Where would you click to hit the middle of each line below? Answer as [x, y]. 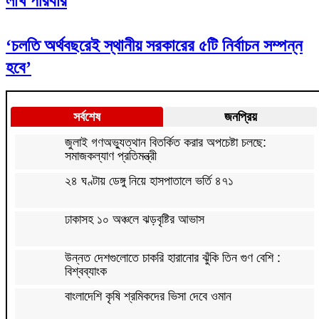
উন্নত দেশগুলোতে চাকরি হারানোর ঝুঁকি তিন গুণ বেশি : [173, 257]
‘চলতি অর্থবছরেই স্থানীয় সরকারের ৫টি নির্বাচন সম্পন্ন [154, 45]
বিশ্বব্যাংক [86, 271]
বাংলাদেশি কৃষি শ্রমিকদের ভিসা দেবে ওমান [148, 296]
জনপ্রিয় [241, 116]
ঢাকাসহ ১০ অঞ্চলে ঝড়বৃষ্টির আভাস [135, 219]
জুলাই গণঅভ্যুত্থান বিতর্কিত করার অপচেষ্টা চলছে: [166, 142]
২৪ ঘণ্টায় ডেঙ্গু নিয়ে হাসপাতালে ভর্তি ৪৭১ [149, 181]
